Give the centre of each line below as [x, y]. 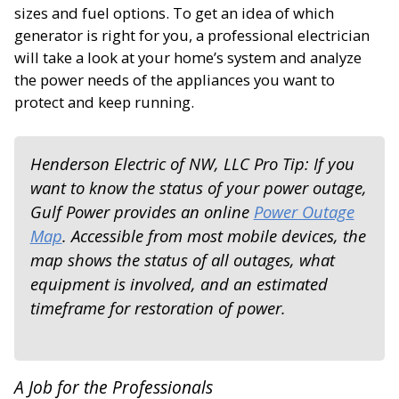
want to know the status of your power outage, [198, 188]
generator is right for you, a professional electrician [192, 36]
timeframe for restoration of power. [158, 308]
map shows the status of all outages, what [182, 260]
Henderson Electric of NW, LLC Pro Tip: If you [192, 164]
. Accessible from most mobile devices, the [214, 236]
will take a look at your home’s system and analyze [188, 58]
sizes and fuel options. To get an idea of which [174, 13]
